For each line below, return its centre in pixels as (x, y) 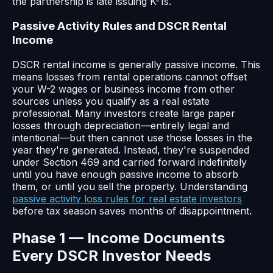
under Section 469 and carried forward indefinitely (129, 162)
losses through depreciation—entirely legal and (121, 125)
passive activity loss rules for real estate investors (127, 198)
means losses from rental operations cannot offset (129, 76)
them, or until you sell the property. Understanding (130, 186)
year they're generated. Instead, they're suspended (131, 150)
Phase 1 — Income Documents (119, 238)
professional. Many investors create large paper (124, 113)
